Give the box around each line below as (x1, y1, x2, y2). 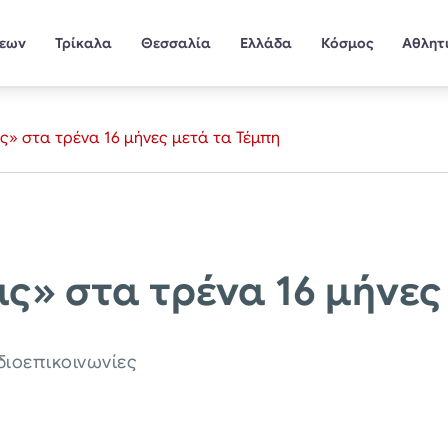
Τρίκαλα (55, 33, 113, 52)
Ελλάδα (239, 33, 292, 52)
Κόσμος (320, 33, 374, 52)
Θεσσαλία (140, 33, 211, 52)
